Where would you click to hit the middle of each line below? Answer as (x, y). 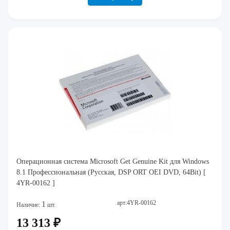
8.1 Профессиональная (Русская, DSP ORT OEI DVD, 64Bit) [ (111, 172)
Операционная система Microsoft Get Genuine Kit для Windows (113, 162)
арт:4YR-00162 (137, 203)
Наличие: (29, 205)
